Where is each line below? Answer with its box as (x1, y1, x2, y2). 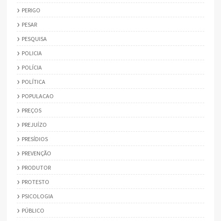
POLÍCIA (22, 63, 42, 71)
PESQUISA (22, 35, 47, 42)
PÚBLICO (22, 206, 44, 214)
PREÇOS (22, 106, 41, 114)
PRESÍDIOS (22, 135, 48, 143)
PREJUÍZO (22, 120, 47, 128)
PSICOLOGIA (22, 192, 53, 200)
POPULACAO (22, 92, 54, 100)
